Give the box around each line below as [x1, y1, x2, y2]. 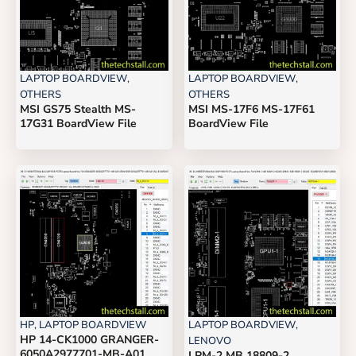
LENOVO [188, 334, 231, 349]
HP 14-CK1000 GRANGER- [20, 332, 159, 348]
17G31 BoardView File [20, 115, 137, 131]
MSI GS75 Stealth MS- [20, 101, 136, 117]
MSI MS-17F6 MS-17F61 [188, 101, 315, 117]
